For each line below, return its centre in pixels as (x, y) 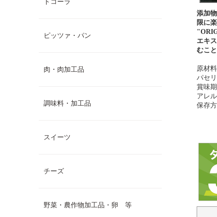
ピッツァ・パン (67, 36)
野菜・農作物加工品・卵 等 (88, 205)
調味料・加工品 (67, 103)
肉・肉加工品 (64, 70)
